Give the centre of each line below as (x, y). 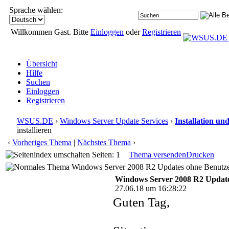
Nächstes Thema (104, 142)
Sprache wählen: (36, 10)
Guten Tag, (141, 202)
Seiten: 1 (105, 155)
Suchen (38, 82)
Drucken (200, 155)
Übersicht (42, 64)
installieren (34, 130)
